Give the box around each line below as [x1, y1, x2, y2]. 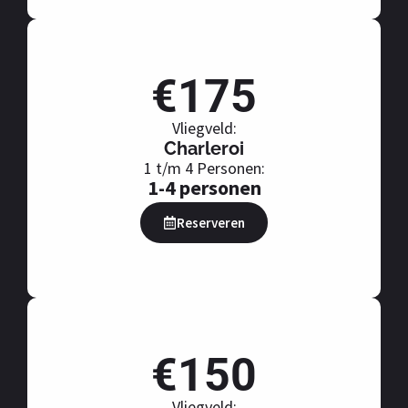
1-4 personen [147, 175, 261, 201]
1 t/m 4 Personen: [143, 158, 265, 179]
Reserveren [177, 214, 245, 232]
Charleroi [164, 138, 244, 160]
